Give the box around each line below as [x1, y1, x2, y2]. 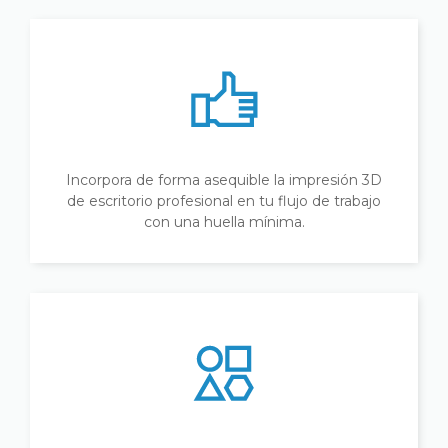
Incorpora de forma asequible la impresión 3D [66, 171, 382, 189]
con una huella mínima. [143, 213, 305, 231]
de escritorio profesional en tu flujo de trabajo [67, 192, 381, 210]
